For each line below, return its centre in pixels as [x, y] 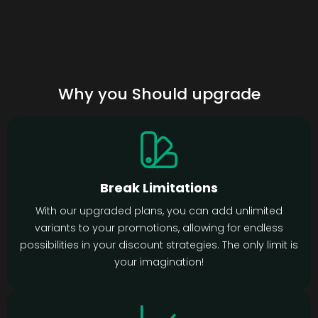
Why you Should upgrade [159, 94]
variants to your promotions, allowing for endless [159, 228]
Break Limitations [159, 188]
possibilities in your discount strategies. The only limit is [159, 245]
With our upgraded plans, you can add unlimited [159, 211]
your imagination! [159, 262]
